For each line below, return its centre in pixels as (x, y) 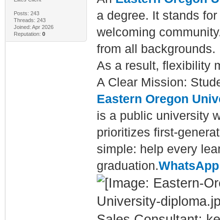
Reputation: (28, 34)
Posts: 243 (26, 13)
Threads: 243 (29, 20)
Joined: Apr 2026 (33, 27)
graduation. (127, 165)
